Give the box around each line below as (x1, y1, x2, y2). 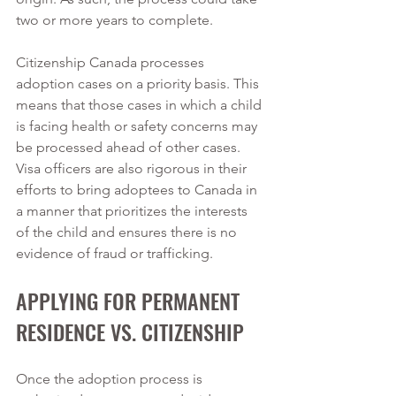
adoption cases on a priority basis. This (16, 75, 263, 92)
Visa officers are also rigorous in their (16, 160, 250, 177)
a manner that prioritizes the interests (16, 202, 251, 219)
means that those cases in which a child (16, 96, 265, 113)
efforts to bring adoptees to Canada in (16, 181, 261, 198)
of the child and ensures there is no (16, 224, 240, 240)
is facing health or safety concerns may (16, 118, 261, 134)
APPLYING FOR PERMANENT (16, 285, 245, 316)
